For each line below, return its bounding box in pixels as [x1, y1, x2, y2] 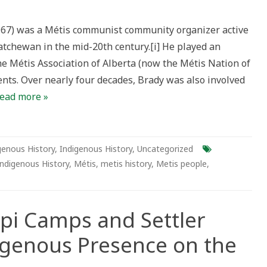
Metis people [156, 158, 207, 169]
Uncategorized [137, 143, 193, 154]
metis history [101, 158, 151, 169]
